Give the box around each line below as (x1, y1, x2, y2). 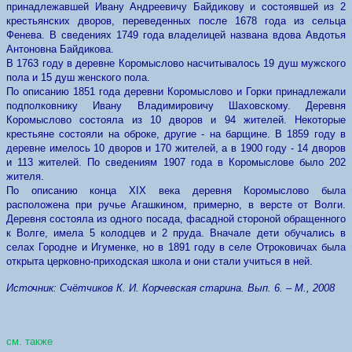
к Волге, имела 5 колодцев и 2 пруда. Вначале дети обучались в (6, 227, 346, 239)
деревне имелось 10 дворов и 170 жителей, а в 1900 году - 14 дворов (6, 142, 346, 154)
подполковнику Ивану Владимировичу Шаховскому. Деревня (6, 100, 346, 112)
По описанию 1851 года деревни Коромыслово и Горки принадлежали (6, 86, 346, 97)
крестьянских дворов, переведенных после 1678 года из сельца (6, 15, 346, 27)
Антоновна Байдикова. (6, 43, 114, 55)
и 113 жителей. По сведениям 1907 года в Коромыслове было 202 (6, 156, 346, 168)
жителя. (6, 170, 44, 182)
